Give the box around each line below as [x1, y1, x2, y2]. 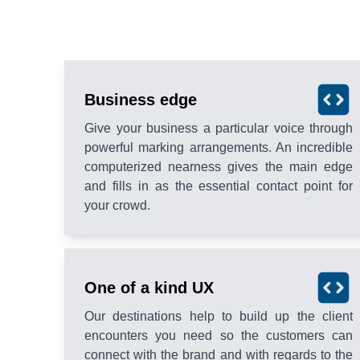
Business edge [84, 90, 197, 108]
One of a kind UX [84, 278, 214, 297]
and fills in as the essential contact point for [84, 178, 353, 193]
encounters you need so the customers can [84, 328, 353, 342]
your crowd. [84, 198, 150, 212]
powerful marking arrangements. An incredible [84, 140, 353, 154]
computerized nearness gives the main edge [84, 159, 353, 174]
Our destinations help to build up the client [84, 309, 353, 323]
